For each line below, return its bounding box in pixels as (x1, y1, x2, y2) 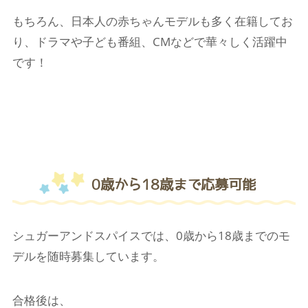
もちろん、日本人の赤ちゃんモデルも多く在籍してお (12, 13, 293, 30)
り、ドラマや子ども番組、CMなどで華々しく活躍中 (12, 34, 287, 50)
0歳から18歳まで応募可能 (91, 177, 256, 192)
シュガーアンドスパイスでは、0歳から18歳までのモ (12, 228, 290, 244)
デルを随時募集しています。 (12, 248, 164, 265)
